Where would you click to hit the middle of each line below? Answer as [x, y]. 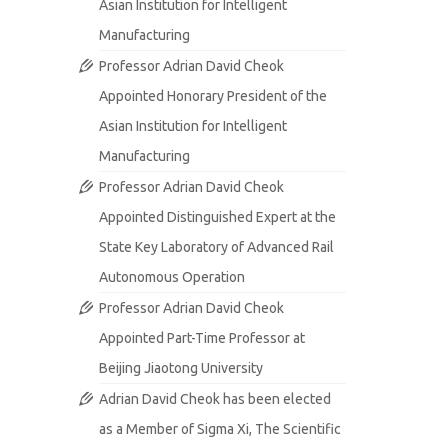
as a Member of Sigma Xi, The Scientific [219, 429]
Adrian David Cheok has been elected [214, 399]
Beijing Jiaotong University [180, 368]
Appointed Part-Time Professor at [201, 338]
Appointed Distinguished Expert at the [217, 217]
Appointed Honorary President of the [212, 96]
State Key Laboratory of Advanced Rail [216, 247]
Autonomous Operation [171, 277]
